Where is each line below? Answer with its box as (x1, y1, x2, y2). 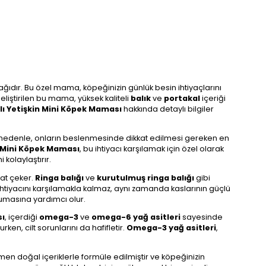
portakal (164, 93, 200, 103)
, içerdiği (5, 212, 39, 223)
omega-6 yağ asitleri (91, 212, 180, 223)
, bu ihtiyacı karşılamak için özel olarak (80, 143, 224, 154)
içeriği (200, 93, 226, 103)
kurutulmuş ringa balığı (97, 172, 194, 183)
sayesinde (180, 212, 223, 223)
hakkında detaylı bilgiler (122, 104, 214, 114)
